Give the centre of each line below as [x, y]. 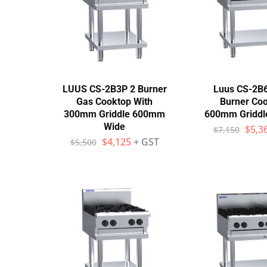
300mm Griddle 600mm [114, 114]
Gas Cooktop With [114, 102]
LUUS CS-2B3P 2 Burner [114, 89]
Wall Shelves [71, 12]
